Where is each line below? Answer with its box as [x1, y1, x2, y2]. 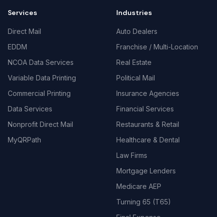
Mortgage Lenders [116, 167, 176, 175]
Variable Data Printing [8, 74, 76, 82]
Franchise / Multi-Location [116, 43, 198, 51]
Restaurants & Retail [116, 120, 179, 128]
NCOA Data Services [8, 58, 74, 66]
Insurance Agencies [116, 89, 179, 97]
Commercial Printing [8, 89, 71, 97]
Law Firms [116, 151, 147, 159]
